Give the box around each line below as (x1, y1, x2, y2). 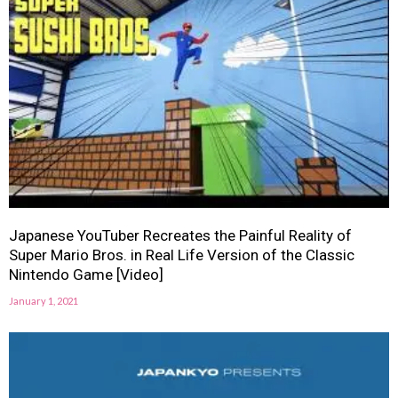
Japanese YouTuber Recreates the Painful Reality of (9, 226, 352, 244)
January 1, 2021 (9, 294, 78, 306)
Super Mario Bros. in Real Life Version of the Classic (9, 245, 354, 264)
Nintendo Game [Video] (9, 265, 163, 283)
